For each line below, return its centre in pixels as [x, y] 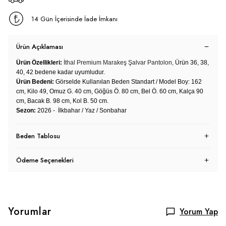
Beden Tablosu [38, 136]
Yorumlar [30, 212]
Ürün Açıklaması [40, 47]
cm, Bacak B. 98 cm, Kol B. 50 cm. [62, 101]
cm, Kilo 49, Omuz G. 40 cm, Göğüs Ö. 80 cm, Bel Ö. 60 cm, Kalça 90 [110, 91]
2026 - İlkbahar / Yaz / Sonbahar [82, 110]
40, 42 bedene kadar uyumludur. [61, 72]
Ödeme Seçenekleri [45, 160]
